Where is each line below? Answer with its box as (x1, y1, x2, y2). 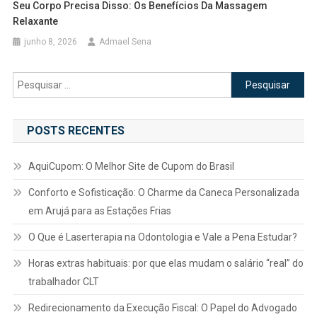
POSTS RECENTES (26, 124, 125, 138)
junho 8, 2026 (24, 37, 78, 47)
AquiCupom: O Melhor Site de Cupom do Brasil (28, 161, 234, 173)
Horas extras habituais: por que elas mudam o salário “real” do (28, 258, 304, 270)
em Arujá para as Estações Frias (28, 205, 171, 217)
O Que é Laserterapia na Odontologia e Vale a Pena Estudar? (28, 231, 297, 243)
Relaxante (13, 16, 59, 28)
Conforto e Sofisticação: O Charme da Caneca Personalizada (28, 187, 299, 199)
